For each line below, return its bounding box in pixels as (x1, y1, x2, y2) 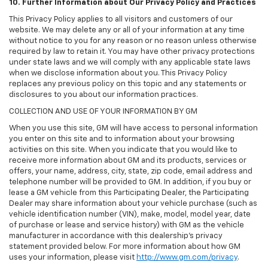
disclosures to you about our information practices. (9, 91, 198, 99)
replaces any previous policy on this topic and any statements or (9, 80, 246, 89)
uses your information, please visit (9, 254, 136, 262)
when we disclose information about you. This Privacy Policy (9, 69, 227, 78)
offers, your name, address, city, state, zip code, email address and (9, 167, 252, 176)
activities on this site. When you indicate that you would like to (9, 146, 237, 154)
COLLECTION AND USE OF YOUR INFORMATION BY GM (9, 108, 197, 116)
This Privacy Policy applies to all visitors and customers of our (9, 16, 233, 24)
